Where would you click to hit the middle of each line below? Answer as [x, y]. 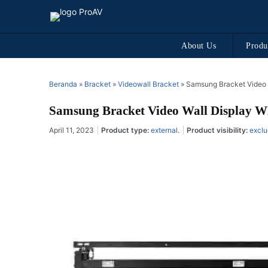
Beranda [63, 84]
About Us [199, 46]
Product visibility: [218, 130]
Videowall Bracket [148, 84]
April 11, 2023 [71, 130]
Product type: [126, 130]
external [164, 130]
